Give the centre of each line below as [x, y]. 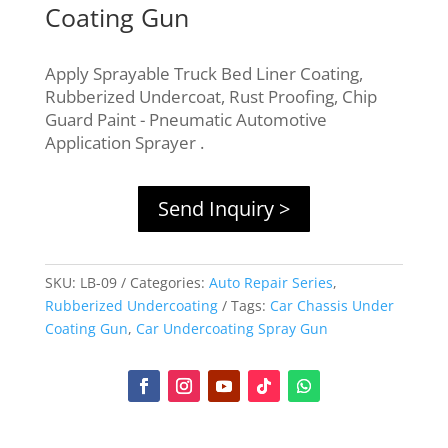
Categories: [169, 283]
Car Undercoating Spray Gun [231, 329]
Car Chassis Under [331, 306]
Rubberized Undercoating [131, 306]
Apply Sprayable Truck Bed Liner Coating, [203, 74]
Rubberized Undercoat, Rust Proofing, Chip [210, 97]
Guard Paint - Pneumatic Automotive [185, 120]
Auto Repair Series [270, 283]
